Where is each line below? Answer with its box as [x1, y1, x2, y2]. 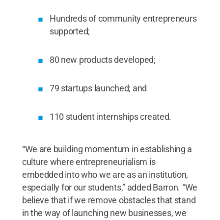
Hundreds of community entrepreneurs [49, 13, 197, 24]
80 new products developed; [49, 54, 156, 65]
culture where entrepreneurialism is [22, 156, 156, 167]
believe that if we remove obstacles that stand [22, 194, 196, 205]
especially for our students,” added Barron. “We [22, 182, 198, 192]
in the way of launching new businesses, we [22, 207, 187, 218]
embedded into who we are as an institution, [22, 169, 189, 180]
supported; [49, 26, 90, 36]
